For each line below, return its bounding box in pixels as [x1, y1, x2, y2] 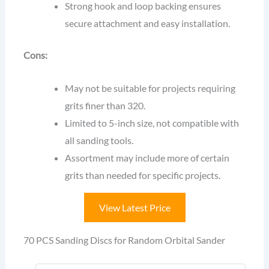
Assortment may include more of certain [65, 152, 230, 164]
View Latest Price [98, 202, 171, 214]
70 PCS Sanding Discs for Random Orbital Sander [23, 234, 225, 246]
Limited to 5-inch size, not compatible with [65, 117, 240, 129]
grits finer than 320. [65, 100, 146, 112]
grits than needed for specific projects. [65, 169, 221, 181]
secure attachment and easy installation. [65, 17, 231, 29]
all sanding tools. [65, 134, 134, 147]
